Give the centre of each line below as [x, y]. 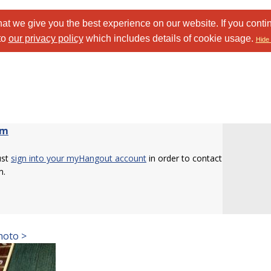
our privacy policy [46, 38]
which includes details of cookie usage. [169, 38]
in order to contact [184, 158]
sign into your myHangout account [79, 158]
